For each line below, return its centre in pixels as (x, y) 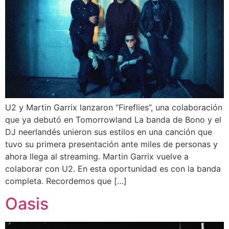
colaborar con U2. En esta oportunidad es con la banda (113, 168)
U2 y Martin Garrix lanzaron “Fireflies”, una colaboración (114, 107)
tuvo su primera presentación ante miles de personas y (111, 144)
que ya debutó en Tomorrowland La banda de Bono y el (113, 119)
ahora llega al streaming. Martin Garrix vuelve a (97, 156)
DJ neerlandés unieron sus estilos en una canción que (109, 132)
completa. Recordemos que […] (66, 181)
